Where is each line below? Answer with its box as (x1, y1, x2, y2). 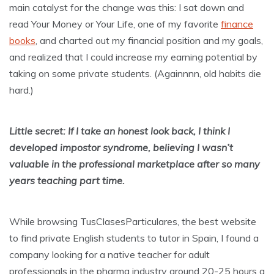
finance (221, 18, 253, 31)
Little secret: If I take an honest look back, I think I (9, 125, 230, 138)
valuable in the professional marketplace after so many (9, 158, 260, 171)
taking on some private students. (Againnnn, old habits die (9, 67, 261, 80)
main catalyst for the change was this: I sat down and (9, 1, 244, 14)
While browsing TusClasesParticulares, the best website (9, 215, 256, 228)
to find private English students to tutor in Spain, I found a (9, 232, 259, 245)
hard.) (9, 84, 34, 97)
